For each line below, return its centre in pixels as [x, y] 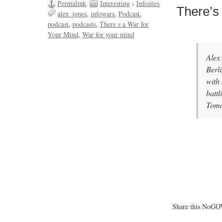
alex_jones [72, 14]
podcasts [84, 24]
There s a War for [124, 24]
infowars [103, 14]
